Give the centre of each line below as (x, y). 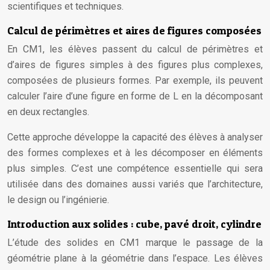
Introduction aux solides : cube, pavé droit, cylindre (134, 224)
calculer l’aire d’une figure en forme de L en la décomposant (135, 96)
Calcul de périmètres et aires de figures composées (134, 30)
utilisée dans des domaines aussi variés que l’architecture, (135, 184)
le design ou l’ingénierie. (58, 200)
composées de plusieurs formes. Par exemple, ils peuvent (135, 80)
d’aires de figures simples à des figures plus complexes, (135, 65)
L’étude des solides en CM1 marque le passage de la (135, 243)
